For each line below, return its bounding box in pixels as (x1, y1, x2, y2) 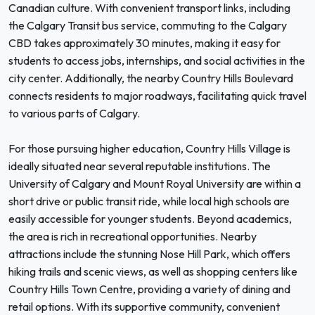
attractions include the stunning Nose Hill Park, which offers (8, 247, 290, 261)
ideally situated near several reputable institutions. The (8, 159, 271, 173)
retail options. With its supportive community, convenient (8, 300, 280, 314)
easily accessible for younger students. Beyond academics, (8, 212, 292, 226)
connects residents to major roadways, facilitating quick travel (8, 89, 307, 103)
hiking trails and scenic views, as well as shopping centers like (8, 264, 297, 278)
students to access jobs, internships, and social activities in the (8, 53, 305, 67)
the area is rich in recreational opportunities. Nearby (8, 229, 257, 243)
